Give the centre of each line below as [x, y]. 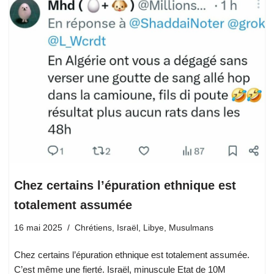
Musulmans [191, 228]
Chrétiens [93, 228]
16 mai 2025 [38, 228]
